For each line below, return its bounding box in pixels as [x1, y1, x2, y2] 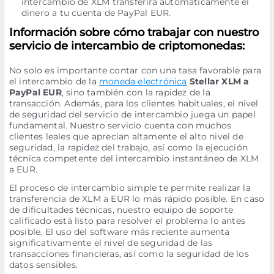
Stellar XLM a [189, 76, 250, 87]
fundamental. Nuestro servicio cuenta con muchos [9, 120, 232, 131]
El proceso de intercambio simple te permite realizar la [9, 182, 251, 193]
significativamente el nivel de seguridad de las [9, 237, 213, 248]
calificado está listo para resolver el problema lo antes [9, 215, 245, 226]
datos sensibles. [9, 259, 78, 270]
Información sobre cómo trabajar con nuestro [9, 26, 259, 39]
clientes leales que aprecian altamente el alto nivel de [9, 131, 243, 142]
